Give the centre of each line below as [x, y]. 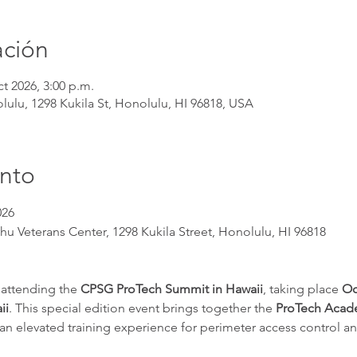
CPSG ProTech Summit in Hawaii [172, 288]
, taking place [303, 288]
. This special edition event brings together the [143, 308]
